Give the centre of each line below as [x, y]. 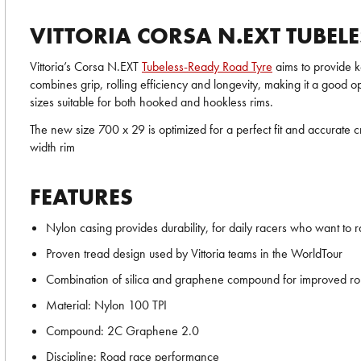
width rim [52, 147]
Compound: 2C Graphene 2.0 [122, 331]
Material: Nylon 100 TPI [106, 305]
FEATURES [81, 197]
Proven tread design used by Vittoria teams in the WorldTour [194, 253]
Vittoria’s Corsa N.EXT [86, 66]
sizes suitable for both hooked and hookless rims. [151, 102]
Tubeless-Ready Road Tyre [207, 66]
